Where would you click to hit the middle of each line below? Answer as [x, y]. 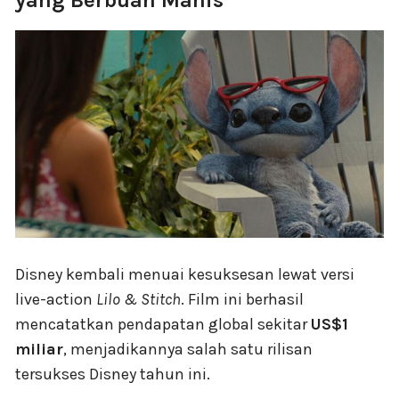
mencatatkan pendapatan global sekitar [163, 324]
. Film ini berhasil [242, 299]
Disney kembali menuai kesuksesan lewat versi [185, 274]
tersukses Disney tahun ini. [113, 374]
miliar [39, 349]
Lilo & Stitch [138, 299]
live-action [56, 299]
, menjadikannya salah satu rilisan [188, 349]
